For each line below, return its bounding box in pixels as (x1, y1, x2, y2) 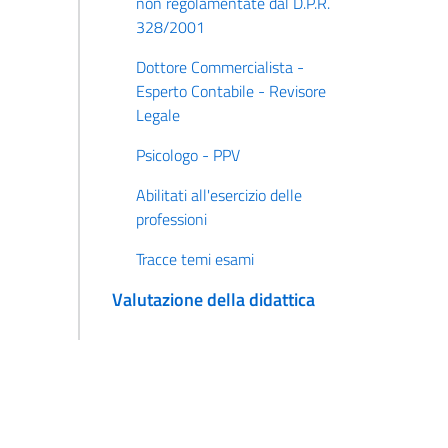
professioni (135, 207, 207, 232)
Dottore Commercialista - (135, 55, 304, 80)
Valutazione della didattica (111, 286, 315, 314)
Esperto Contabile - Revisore (135, 79, 326, 104)
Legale (135, 103, 180, 128)
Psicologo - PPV (135, 143, 240, 168)
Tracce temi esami (135, 247, 254, 272)
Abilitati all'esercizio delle (135, 183, 302, 208)
